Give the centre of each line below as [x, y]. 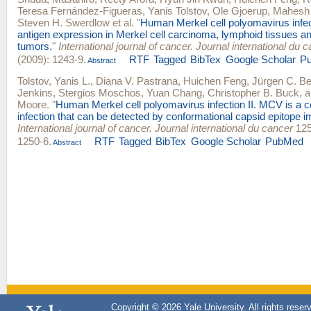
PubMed [284, 141]
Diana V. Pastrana [137, 81]
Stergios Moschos [100, 92]
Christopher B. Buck [253, 92]
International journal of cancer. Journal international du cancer [155, 128]
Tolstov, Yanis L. [54, 81]
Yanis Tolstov [177, 10]
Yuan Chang [174, 92]
